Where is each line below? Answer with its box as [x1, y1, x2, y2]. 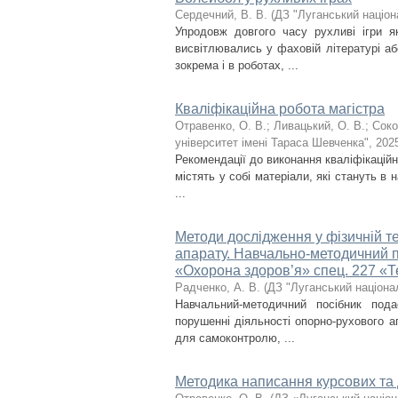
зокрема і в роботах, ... [175, 59, 298, 72]
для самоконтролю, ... [175, 331, 295, 345]
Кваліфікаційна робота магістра [175, 101, 385, 116]
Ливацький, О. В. [274, 119, 365, 132]
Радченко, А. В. [175, 281, 260, 294]
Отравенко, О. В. [175, 119, 267, 132]
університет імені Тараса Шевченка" [175, 136, 369, 149]
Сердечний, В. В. [175, 8, 267, 21]
